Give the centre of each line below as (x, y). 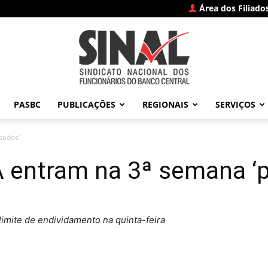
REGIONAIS (165, 104)
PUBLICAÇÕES (86, 104)
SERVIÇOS (235, 104)
